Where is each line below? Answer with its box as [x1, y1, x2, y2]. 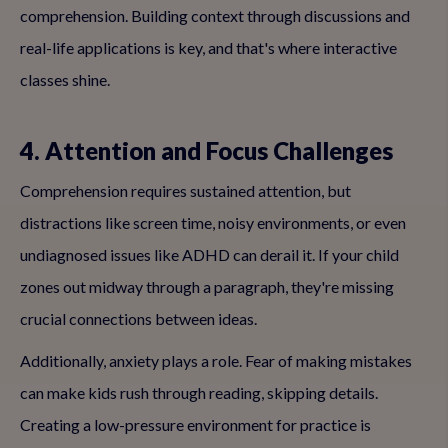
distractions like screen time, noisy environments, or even [20, 213, 406, 232]
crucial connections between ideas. [20, 309, 257, 328]
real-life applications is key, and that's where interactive [20, 38, 397, 57]
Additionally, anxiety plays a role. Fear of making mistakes [20, 351, 412, 370]
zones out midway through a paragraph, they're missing [20, 277, 394, 296]
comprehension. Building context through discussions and [20, 6, 410, 25]
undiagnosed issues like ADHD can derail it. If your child [20, 245, 399, 264]
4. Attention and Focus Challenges [20, 136, 393, 165]
